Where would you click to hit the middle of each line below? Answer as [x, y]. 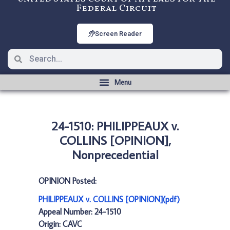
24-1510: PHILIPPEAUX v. [115, 126]
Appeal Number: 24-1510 [80, 212]
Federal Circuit [116, 8]
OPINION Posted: [68, 181]
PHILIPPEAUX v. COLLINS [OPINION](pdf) [109, 199]
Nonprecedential [115, 154]
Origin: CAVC [60, 224]
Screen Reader [118, 34]
